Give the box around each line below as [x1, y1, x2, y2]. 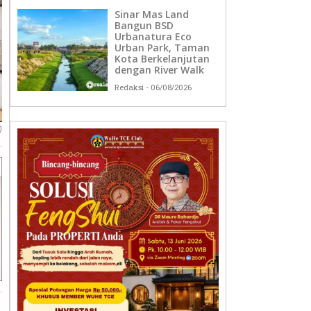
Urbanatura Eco [115, 30, 192, 44]
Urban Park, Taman [115, 41, 210, 55]
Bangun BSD [115, 19, 174, 33]
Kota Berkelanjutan [115, 52, 210, 66]
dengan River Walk [115, 63, 205, 77]
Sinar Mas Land [115, 8, 190, 22]
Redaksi [115, 82, 146, 93]
